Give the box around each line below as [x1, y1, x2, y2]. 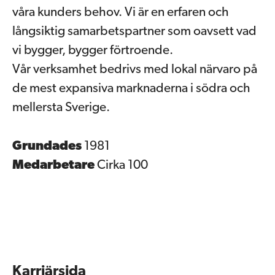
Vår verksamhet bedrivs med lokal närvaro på [12, 63, 257, 76]
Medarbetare [12, 159, 97, 172]
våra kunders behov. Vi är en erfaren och [12, 6, 229, 19]
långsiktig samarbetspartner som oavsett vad [12, 25, 257, 38]
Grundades [12, 140, 84, 153]
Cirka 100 [97, 159, 148, 172]
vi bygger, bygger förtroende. [12, 44, 173, 57]
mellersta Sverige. [12, 101, 110, 114]
